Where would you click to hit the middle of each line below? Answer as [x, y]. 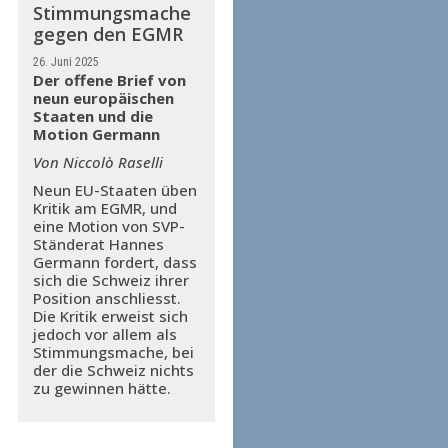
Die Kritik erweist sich [110, 316]
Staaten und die [92, 116]
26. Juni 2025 [65, 62]
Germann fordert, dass [114, 262]
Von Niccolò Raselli [97, 162]
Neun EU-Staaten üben [114, 190]
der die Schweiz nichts [113, 370]
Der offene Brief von [109, 80]
